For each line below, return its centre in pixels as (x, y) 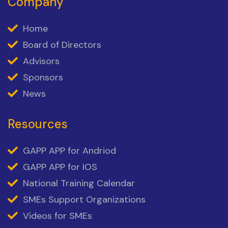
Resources (38, 124)
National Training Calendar (79, 183)
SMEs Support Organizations (84, 200)
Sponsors (43, 78)
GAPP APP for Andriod (69, 151)
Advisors (41, 61)
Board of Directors (62, 45)
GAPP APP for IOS (60, 167)
